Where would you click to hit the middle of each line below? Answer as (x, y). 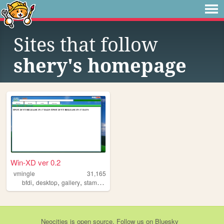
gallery (71, 182)
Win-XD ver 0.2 (36, 162)
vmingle (24, 173)
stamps (90, 182)
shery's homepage (100, 66)
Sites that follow (86, 45)
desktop (47, 182)
